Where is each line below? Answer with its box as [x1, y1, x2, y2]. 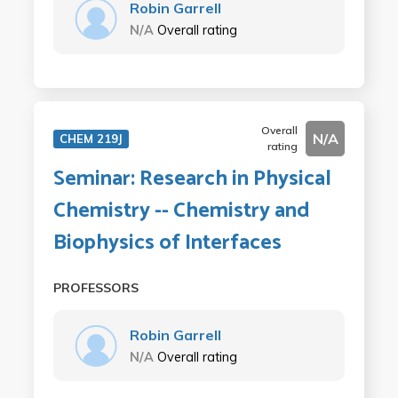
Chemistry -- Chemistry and [52, 193, 310, 228]
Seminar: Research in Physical [52, 161, 331, 196]
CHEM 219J [59, 131, 123, 146]
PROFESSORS [52, 279, 139, 296]
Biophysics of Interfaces [52, 225, 282, 260]
